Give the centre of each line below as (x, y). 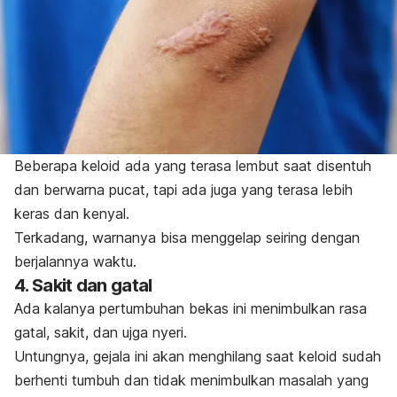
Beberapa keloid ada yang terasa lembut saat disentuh (193, 166)
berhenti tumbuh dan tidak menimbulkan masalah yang (191, 381)
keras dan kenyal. (72, 214)
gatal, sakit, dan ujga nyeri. (101, 333)
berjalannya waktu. (75, 262)
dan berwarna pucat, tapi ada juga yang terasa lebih (183, 190)
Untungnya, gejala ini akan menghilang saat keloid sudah (198, 357)
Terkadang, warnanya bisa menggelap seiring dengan (187, 238)
